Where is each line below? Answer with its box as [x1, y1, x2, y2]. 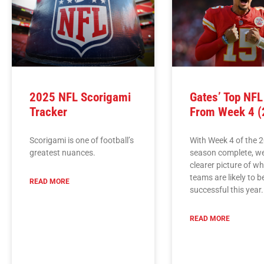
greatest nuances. [29, 147, 95, 157]
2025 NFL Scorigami [29, 90, 131, 104]
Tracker [29, 104, 67, 119]
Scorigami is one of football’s [29, 135, 134, 145]
